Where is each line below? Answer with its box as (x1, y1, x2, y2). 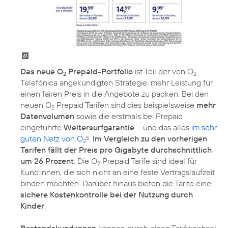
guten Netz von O (20, 133, 83, 144)
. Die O (74, 155, 97, 166)
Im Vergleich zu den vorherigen (93, 133, 207, 144)
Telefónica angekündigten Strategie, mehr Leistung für (20, 77, 213, 88)
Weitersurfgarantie (64, 122, 134, 132)
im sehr (191, 122, 217, 132)
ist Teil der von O (133, 66, 193, 76)
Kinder (20, 200, 44, 211)
